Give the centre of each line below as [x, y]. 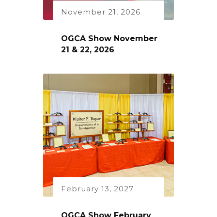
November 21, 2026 [101, 12]
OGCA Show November [109, 39]
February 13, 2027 [97, 189]
